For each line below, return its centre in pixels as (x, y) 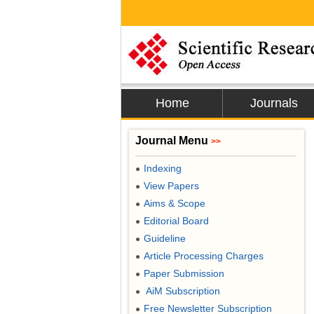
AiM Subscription (182, 291)
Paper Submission (184, 273)
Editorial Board (176, 221)
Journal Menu (173, 141)
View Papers (171, 186)
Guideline (165, 238)
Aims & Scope (175, 203)
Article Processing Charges (204, 256)
